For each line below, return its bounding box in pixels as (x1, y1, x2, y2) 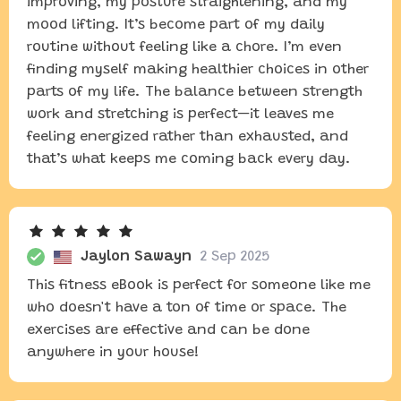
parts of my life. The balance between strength (27, 85, 363, 99)
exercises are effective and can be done (27, 323, 310, 337)
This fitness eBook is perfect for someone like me (27, 278, 371, 293)
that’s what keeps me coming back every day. (27, 152, 351, 166)
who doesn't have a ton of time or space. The (27, 301, 346, 315)
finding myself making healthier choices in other (27, 63, 369, 77)
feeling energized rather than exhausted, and (27, 130, 348, 144)
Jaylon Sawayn (81, 250, 192, 264)
